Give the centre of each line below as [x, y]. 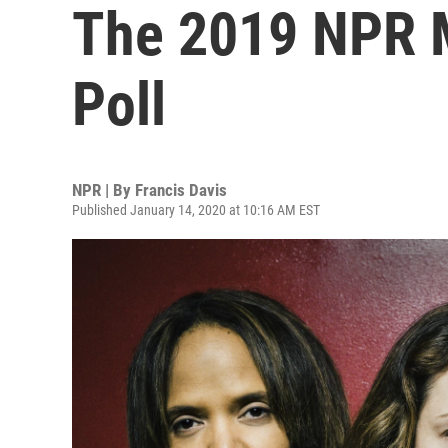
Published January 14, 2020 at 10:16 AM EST [196, 210]
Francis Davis [181, 190]
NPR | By [103, 190]
